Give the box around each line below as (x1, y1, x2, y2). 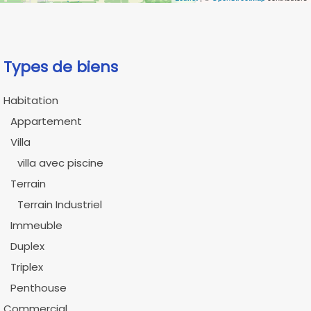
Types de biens (3, 56, 118, 78)
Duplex (10, 239, 44, 253)
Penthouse (10, 280, 67, 295)
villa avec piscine (17, 155, 103, 170)
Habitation (3, 93, 58, 108)
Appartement (10, 114, 82, 128)
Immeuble (10, 218, 62, 233)
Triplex (10, 260, 43, 274)
